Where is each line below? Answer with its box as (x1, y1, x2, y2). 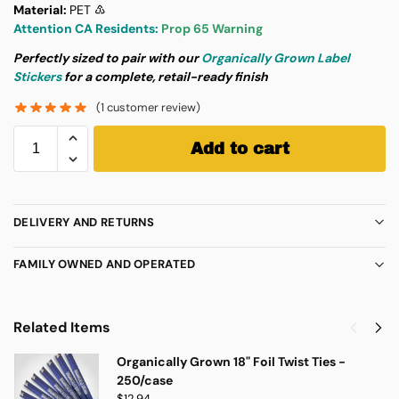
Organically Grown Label (201, 49, 350, 66)
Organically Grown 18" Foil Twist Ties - (117, 353, 346, 370)
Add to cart (190, 140, 289, 159)
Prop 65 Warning (161, 20, 263, 37)
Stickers (13, 68, 61, 85)
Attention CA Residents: (13, 20, 161, 37)
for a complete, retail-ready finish (61, 68, 268, 85)
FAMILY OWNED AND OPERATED (13, 256, 196, 273)
